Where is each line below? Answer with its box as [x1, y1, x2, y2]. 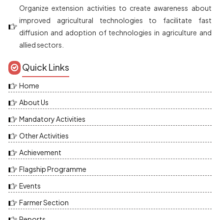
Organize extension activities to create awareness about [19, 3, 212, 12]
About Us [19, 98, 49, 107]
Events [19, 181, 41, 190]
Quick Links [22, 61, 70, 73]
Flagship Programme [19, 165, 87, 173]
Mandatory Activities [19, 114, 86, 123]
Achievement [19, 148, 62, 157]
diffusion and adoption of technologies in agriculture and [19, 28, 212, 37]
